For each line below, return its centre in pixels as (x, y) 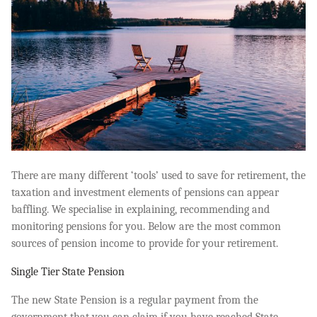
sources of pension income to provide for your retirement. (146, 243)
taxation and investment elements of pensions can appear (145, 192)
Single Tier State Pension (68, 271)
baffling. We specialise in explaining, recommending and (140, 209)
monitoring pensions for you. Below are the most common (146, 226)
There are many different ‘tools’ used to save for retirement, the (158, 175)
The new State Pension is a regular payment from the (135, 300)
